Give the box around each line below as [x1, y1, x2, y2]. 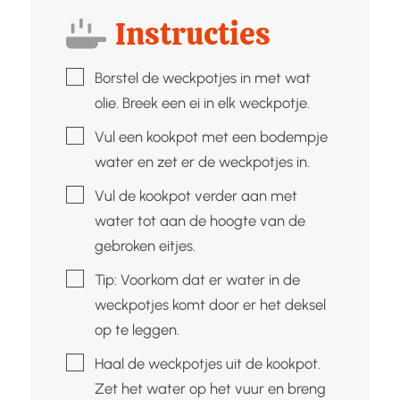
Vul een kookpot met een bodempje [94, 127, 328, 146]
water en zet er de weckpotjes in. [94, 152, 310, 171]
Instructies [115, 12, 271, 54]
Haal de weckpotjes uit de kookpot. [94, 354, 321, 372]
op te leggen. [94, 320, 179, 338]
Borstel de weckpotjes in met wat [94, 68, 311, 87]
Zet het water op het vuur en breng [94, 379, 326, 397]
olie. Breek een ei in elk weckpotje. [94, 93, 310, 112]
